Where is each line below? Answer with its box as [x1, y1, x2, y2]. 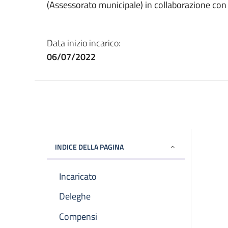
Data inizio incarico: [47, 36, 121, 50]
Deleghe [59, 189, 91, 204]
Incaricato [59, 169, 97, 184]
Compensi [59, 209, 97, 223]
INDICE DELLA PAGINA [55, 141, 124, 152]
